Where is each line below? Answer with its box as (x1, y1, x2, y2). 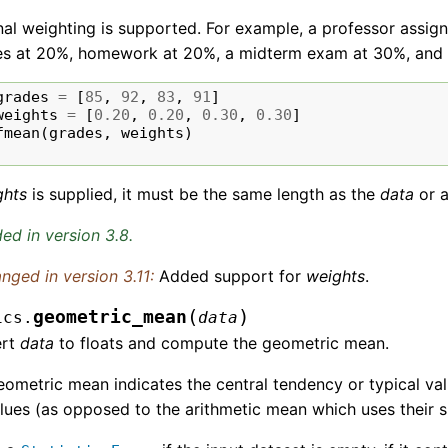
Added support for (159, 266, 307, 287)
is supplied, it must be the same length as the (27, 184, 381, 205)
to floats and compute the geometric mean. (54, 333, 390, 354)
